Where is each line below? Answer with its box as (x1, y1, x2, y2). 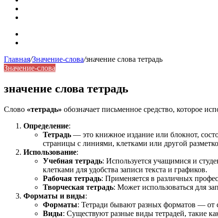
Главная (4, 55, 30, 63)
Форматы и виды (23, 191, 85, 200)
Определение (23, 121, 69, 130)
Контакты (23, 38, 56, 47)
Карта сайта (23, 30, 63, 38)
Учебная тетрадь (43, 156, 102, 165)
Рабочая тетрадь (43, 174, 101, 182)
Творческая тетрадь (43, 182, 113, 191)
